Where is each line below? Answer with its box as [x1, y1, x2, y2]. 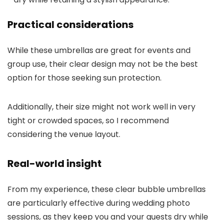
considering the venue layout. [7, 129, 120, 140]
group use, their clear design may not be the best [7, 58, 198, 70]
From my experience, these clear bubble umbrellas [7, 184, 206, 195]
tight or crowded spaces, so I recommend [7, 115, 169, 127]
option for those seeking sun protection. [7, 72, 162, 84]
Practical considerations [7, 18, 134, 32]
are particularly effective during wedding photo [7, 197, 190, 209]
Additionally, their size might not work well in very [7, 101, 195, 113]
